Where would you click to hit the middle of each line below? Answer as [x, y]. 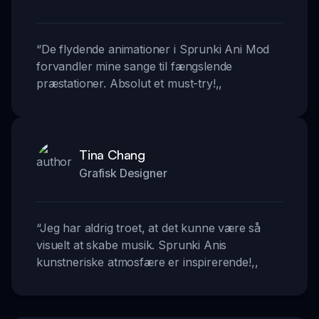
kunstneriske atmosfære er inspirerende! [144, 262]
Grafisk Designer [123, 173]
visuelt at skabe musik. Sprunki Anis [132, 245]
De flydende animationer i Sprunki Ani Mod [155, 49]
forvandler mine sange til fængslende [135, 67]
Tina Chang [112, 155]
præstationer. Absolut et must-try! [126, 84]
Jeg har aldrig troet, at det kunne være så [150, 228]
